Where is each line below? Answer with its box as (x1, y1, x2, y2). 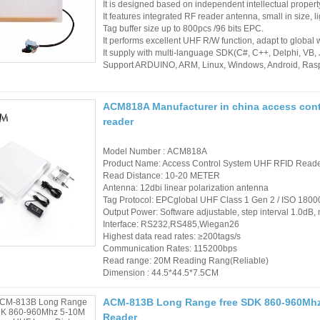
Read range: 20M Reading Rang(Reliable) (103, 255, 269, 266)
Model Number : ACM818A (103, 146, 207, 156)
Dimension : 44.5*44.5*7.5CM (103, 267, 219, 278)
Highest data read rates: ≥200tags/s (103, 231, 241, 241)
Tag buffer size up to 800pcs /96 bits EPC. (103, 23, 264, 34)
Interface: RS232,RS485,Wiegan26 (103, 219, 239, 229)
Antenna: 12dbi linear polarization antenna (103, 182, 269, 193)
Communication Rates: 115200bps (103, 243, 237, 254)
